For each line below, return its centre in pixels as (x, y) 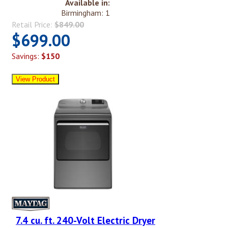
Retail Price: (33, 25)
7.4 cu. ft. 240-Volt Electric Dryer (85, 220)
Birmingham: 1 (85, 13)
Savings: (26, 56)
